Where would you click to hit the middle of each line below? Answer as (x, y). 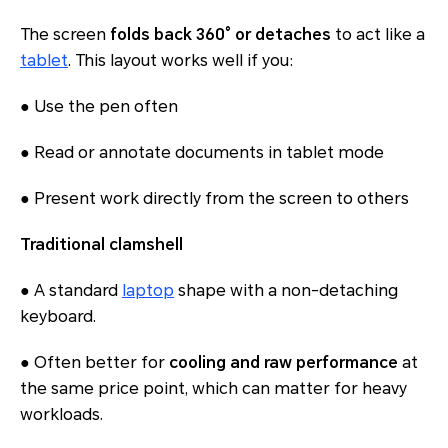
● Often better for (94, 363)
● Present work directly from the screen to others (214, 199)
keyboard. (58, 317)
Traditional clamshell (101, 245)
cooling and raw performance (283, 363)
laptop (148, 291)
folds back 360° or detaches (220, 35)
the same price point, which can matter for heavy (213, 389)
